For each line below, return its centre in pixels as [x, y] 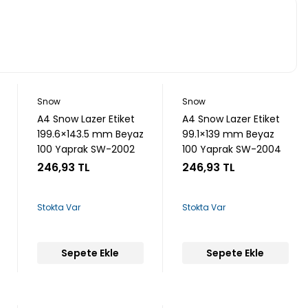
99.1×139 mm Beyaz [228, 134]
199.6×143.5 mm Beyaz [90, 134]
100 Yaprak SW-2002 [86, 149]
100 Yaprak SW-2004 [231, 149]
